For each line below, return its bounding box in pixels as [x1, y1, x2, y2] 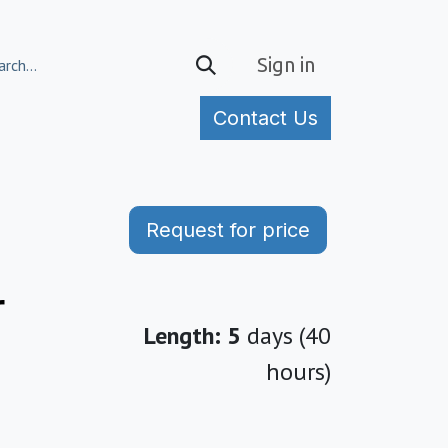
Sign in [257, 53, 315, 76]
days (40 [241, 320, 331, 351]
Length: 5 [144, 320, 241, 351]
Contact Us [213, 106, 318, 130]
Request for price [146, 218, 310, 242]
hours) [266, 356, 331, 387]
